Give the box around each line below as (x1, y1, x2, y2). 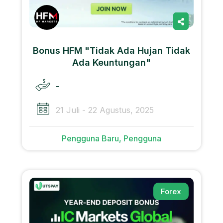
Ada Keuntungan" (72, 57, 151, 68)
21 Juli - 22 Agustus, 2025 (55, 105, 154, 115)
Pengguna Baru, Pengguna (62, 133, 161, 143)
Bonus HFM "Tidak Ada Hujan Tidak (33, 45, 190, 56)
